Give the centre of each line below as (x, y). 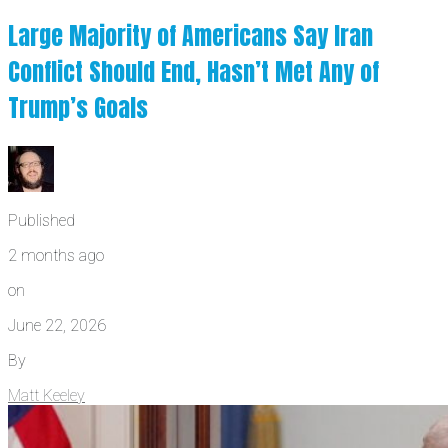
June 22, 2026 (57, 326)
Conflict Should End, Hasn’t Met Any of (193, 72)
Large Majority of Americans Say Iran (190, 36)
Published (41, 221)
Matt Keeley (46, 396)
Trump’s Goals (78, 108)
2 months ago (56, 256)
